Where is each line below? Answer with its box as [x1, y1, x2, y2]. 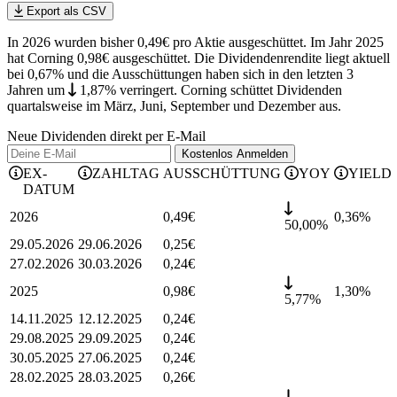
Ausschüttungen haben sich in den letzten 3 [109, 66, 354, 82]
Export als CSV [22, 4, 106, 19]
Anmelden [237, 147, 288, 161]
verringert [119, 82, 174, 98]
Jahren [7, 82, 47, 98]
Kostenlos [182, 147, 237, 161]
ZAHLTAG [92, 166, 160, 182]
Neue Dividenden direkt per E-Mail [7, 128, 206, 144]
